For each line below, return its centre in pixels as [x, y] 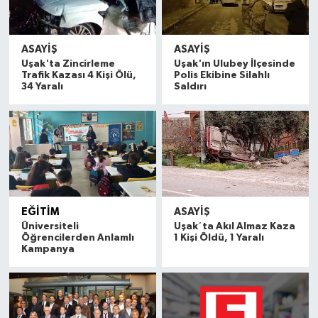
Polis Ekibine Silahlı [222, 76]
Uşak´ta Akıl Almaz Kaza [235, 226]
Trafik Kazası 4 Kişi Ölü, [78, 76]
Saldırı [191, 87]
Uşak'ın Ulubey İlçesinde [235, 64]
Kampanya [48, 249]
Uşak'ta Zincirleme [68, 64]
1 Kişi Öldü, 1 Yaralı [219, 237]
